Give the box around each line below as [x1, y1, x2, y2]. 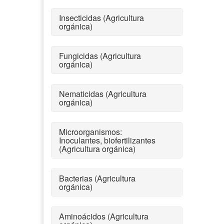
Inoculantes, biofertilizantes [59, 134, 155, 146]
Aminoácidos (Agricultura [59, 210, 148, 222]
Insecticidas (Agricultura [59, 11, 144, 23]
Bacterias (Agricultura [59, 172, 135, 184]
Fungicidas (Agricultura [59, 49, 141, 61]
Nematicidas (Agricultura [59, 87, 146, 99]
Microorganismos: [59, 125, 122, 137]
